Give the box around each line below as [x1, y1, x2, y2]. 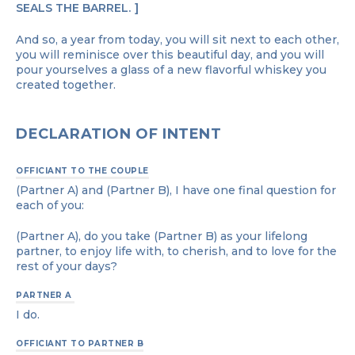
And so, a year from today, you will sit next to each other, [16, 32, 339, 47]
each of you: [16, 197, 84, 212]
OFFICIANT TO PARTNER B [16, 338, 143, 349]
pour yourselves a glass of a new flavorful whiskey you [16, 62, 326, 77]
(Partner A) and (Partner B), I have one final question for [16, 182, 336, 197]
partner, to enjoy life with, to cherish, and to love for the [16, 243, 337, 258]
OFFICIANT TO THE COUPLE [16, 165, 149, 176]
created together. [16, 77, 116, 92]
